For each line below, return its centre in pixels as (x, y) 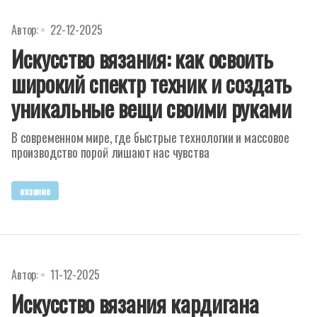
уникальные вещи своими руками (151, 108)
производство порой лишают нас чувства (110, 152)
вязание (35, 191)
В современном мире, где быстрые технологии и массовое (150, 137)
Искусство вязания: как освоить (142, 58)
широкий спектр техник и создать (152, 83)
